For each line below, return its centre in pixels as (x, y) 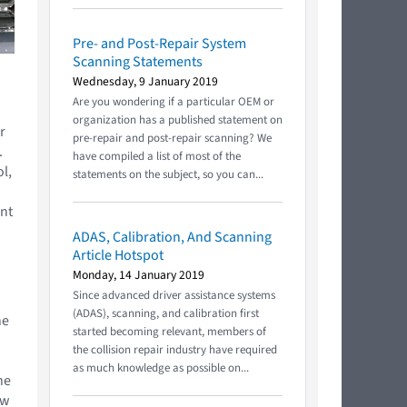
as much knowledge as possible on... (161, 367)
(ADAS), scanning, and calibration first (166, 313)
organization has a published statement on (178, 119)
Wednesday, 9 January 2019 (145, 81)
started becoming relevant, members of (169, 331)
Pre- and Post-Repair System (159, 43)
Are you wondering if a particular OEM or (174, 101)
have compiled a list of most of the (157, 156)
